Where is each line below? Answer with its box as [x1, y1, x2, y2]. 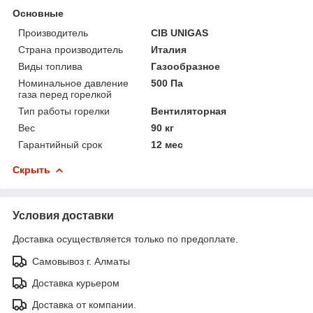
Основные [13, 8, 64, 20]
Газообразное [151, 61, 221, 73]
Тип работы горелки [18, 105, 110, 117]
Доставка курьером [32, 277, 119, 289]
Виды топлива [18, 61, 82, 73]
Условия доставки [13, 210, 114, 222]
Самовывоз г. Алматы [32, 256, 130, 268]
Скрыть [13, 164, 50, 176]
